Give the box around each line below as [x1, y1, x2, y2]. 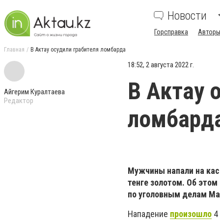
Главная [4, 46, 25, 53]
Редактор [4, 96, 33, 105]
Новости [167, 9, 207, 23]
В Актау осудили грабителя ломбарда [30, 46, 126, 53]
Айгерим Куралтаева [4, 87, 65, 96]
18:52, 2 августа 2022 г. [128, 60, 194, 69]
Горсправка [154, 28, 188, 36]
